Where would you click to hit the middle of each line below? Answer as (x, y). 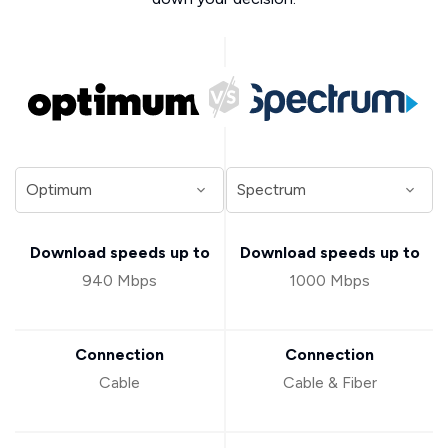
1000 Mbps (329, 280)
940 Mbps (119, 280)
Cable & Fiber (329, 382)
